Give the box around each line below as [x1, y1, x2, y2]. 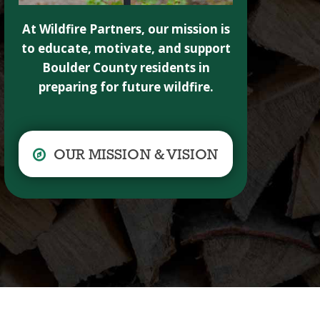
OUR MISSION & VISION [53, 148, 219, 164]
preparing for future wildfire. [38, 79, 214, 96]
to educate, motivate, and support [21, 40, 231, 57]
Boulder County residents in [41, 59, 210, 76]
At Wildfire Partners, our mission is [21, 21, 230, 38]
